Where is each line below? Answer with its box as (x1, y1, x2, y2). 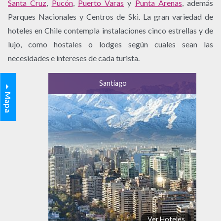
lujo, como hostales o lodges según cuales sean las (8, 39, 213, 49)
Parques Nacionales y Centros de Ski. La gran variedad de (8, 11, 213, 21)
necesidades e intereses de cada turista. (8, 53, 140, 63)
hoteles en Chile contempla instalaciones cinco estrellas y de (8, 25, 213, 35)
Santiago (99, 78, 127, 87)
